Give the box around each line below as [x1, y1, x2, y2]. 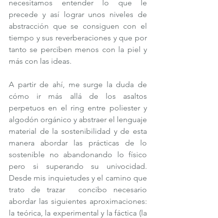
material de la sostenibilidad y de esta [9, 126, 147, 136]
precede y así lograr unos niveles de [9, 9, 147, 19]
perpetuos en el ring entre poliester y [9, 103, 147, 112]
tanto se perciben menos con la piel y [9, 44, 147, 54]
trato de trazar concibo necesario [9, 184, 147, 194]
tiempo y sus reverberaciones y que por [9, 33, 147, 42]
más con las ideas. [9, 56, 72, 66]
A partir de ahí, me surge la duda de [9, 79, 147, 89]
